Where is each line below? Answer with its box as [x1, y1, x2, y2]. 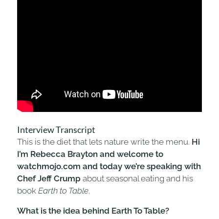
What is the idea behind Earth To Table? [17, 205, 169, 216]
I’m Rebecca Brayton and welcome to [17, 149, 163, 159]
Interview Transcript [17, 124, 95, 135]
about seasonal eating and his [81, 173, 193, 183]
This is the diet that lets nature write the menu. [17, 136, 192, 147]
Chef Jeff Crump [17, 173, 81, 183]
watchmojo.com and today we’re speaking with [17, 161, 201, 171]
